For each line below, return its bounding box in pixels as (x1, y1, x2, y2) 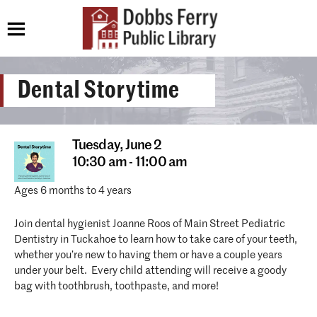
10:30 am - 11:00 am (71, 156, 188, 169)
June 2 (125, 139, 162, 152)
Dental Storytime (18, 78, 180, 102)
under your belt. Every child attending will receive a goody (14, 265, 287, 276)
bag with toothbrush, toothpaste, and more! (14, 281, 219, 292)
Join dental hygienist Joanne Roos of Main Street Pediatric (14, 219, 285, 229)
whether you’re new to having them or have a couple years (14, 250, 282, 260)
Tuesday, (71, 139, 126, 152)
